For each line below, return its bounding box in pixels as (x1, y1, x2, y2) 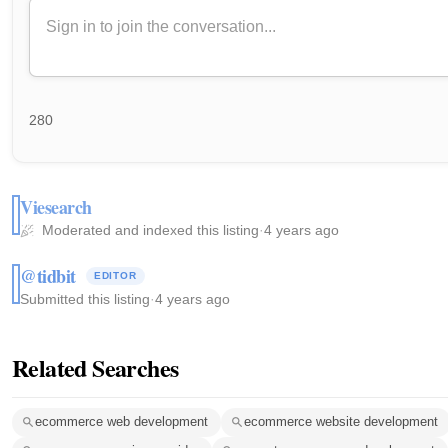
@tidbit (20, 262, 76, 289)
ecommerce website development (244, 414, 438, 430)
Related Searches (12, 349, 179, 385)
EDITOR (93, 269, 137, 281)
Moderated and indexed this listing (38, 221, 259, 238)
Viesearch (20, 193, 92, 220)
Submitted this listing (20, 290, 150, 307)
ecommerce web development (35, 414, 208, 430)
